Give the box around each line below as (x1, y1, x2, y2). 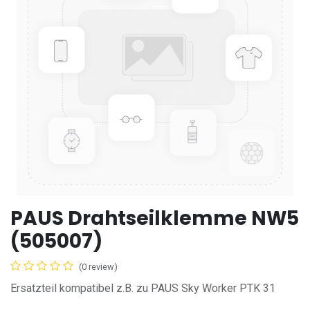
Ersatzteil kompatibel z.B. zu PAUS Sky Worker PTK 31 (10, 282, 275, 295)
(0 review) (79, 262, 118, 273)
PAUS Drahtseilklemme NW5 (10, 205, 299, 232)
